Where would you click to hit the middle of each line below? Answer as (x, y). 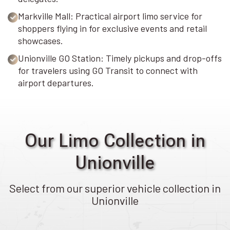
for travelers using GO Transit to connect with (108, 71)
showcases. (41, 41)
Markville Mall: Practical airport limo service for (110, 16)
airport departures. (56, 83)
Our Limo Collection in (115, 141)
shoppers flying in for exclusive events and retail (112, 28)
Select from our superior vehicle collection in (115, 188)
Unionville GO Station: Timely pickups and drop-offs (120, 58)
